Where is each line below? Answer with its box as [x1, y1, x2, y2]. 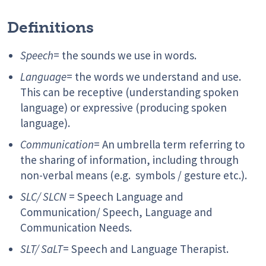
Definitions [7, 18, 94, 37]
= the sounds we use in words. [53, 48, 197, 63]
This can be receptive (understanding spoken [20, 85, 239, 100]
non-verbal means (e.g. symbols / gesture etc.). [20, 168, 247, 183]
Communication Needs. [20, 220, 132, 235]
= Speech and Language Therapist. [63, 242, 231, 256]
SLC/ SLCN [20, 189, 66, 204]
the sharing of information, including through [20, 153, 239, 167]
